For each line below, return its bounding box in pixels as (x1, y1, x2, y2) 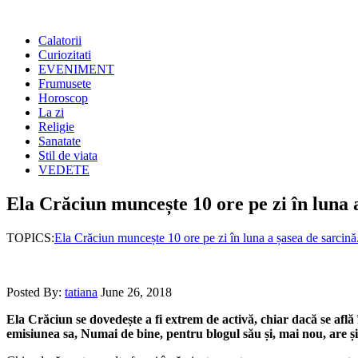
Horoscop (38, 91, 88, 105)
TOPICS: (6, 230, 54, 245)
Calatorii (38, 34, 82, 47)
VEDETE (38, 163, 89, 177)
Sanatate (38, 134, 81, 148)
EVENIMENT (38, 62, 114, 76)
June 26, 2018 (101, 284, 172, 299)
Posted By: (6, 284, 65, 299)
